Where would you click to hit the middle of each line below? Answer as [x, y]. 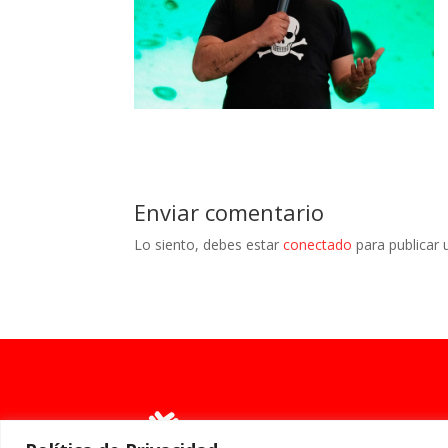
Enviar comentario [229, 212]
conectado [318, 245]
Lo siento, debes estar [209, 245]
